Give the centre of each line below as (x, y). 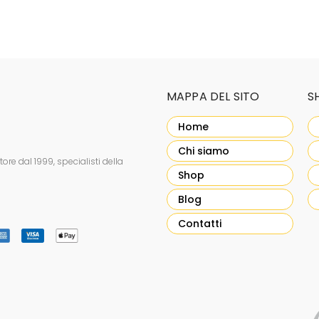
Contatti (200, 224)
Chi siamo (204, 151)
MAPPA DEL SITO (213, 96)
